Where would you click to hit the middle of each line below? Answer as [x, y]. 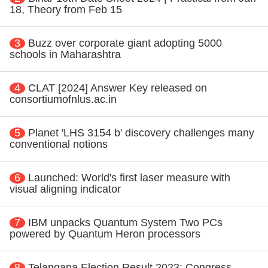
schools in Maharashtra [65, 54]
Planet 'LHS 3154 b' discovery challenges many [141, 133]
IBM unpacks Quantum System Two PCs [125, 222]
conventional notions [59, 144]
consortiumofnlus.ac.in [63, 99]
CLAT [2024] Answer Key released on [118, 88]
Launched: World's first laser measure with [129, 177]
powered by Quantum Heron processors [105, 234]
